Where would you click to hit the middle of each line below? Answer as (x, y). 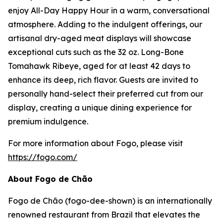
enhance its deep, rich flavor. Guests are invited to (103, 80)
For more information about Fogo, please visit (95, 143)
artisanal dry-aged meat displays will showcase (100, 38)
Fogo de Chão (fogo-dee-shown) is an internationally (110, 201)
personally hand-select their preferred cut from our (106, 94)
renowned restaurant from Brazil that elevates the (104, 215)
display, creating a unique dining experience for (100, 108)
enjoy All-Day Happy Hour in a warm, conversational (109, 10)
